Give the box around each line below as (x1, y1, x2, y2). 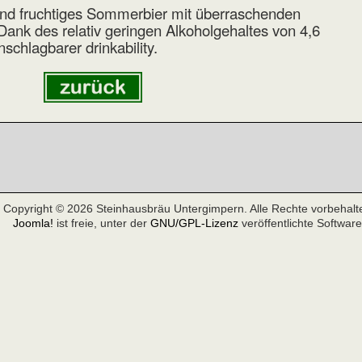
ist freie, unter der (53, 217, 150, 230)
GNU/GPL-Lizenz (150, 217, 238, 230)
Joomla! (13, 217, 53, 230)
